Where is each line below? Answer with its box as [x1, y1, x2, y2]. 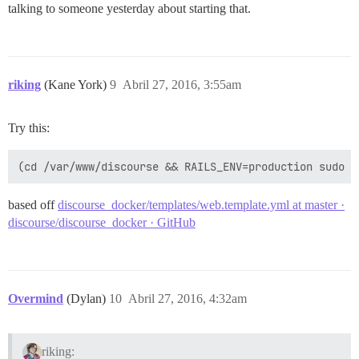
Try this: [8, 120, 50, 135]
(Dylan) [67, 291, 109, 305]
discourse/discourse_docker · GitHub [8, 215, 196, 229]
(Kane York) [44, 77, 110, 91]
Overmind [8, 291, 63, 305]
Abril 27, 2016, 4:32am [128, 291, 247, 305]
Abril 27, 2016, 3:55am [123, 77, 241, 91]
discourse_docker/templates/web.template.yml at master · [58, 197, 345, 212]
